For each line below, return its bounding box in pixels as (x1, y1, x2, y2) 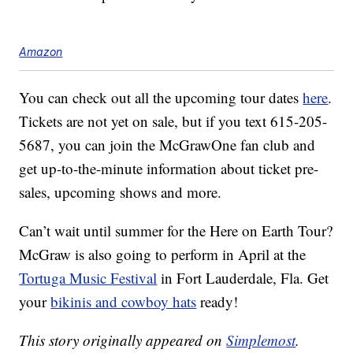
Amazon (19, 45, 63, 59)
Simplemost (226, 330, 296, 351)
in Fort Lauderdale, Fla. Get (157, 268, 329, 288)
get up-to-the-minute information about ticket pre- (19, 158, 319, 179)
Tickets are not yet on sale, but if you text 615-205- (19, 111, 328, 132)
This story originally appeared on (19, 330, 227, 351)
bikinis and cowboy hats (50, 292, 197, 312)
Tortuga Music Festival (19, 268, 158, 288)
